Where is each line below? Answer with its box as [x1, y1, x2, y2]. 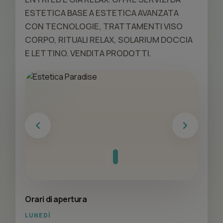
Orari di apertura [25, 194, 87, 205]
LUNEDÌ [25, 211, 51, 220]
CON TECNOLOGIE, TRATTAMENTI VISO [25, 20, 183, 32]
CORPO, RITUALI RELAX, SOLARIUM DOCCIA [25, 34, 193, 46]
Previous [37, 125, 70, 136]
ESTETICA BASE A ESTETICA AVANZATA [25, 7, 179, 19]
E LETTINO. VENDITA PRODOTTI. [25, 47, 152, 59]
